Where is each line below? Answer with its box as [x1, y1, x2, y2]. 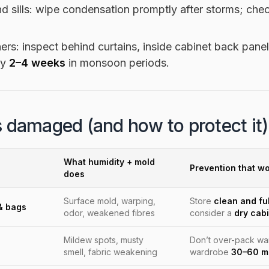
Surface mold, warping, [64, 195, 156, 206]
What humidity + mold [64, 156, 155, 167]
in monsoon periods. [65, 56, 169, 69]
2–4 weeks [9, 56, 65, 69]
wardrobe [190, 246, 231, 257]
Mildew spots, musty [64, 234, 144, 245]
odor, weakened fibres [64, 207, 155, 218]
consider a [190, 207, 234, 218]
